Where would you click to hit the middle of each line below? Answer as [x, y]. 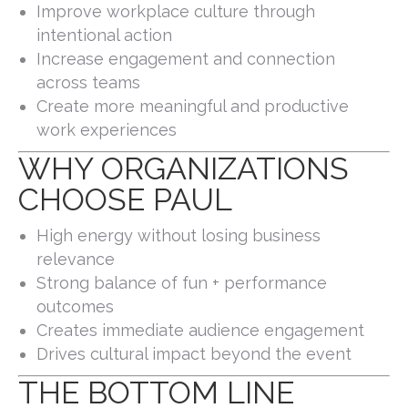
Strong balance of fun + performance [182, 283]
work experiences [107, 130]
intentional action [104, 36]
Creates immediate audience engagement [200, 331]
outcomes [75, 307]
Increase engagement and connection [186, 59]
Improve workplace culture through [176, 12]
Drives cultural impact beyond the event [194, 354]
